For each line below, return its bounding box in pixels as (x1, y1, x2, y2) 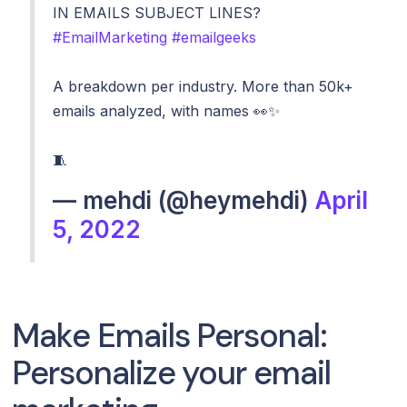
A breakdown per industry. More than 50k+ (53, 76, 354, 95)
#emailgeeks (172, 27, 257, 46)
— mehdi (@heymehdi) (53, 185, 316, 214)
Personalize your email (12, 351, 331, 394)
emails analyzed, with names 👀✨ (53, 101, 281, 120)
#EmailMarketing (53, 27, 168, 46)
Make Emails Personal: (12, 313, 327, 357)
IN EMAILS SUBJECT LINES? (53, 3, 262, 22)
